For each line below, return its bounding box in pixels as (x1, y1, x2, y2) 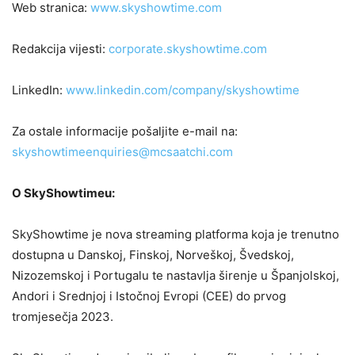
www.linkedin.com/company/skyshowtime (66, 82, 300, 97)
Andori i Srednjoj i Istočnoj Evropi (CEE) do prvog (12, 288, 286, 303)
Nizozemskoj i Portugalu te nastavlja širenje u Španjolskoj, (12, 267, 339, 283)
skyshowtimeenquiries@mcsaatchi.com (12, 143, 233, 159)
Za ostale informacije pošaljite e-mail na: (12, 123, 238, 139)
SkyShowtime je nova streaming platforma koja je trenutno (12, 226, 339, 242)
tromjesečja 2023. (12, 308, 113, 324)
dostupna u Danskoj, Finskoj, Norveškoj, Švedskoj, (12, 246, 294, 262)
